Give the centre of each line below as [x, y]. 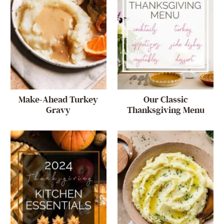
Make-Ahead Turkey [58, 100]
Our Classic [165, 100]
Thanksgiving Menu [165, 110]
